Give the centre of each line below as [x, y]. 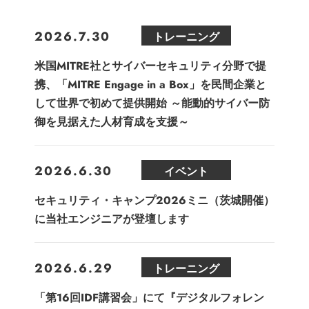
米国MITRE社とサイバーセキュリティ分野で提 [150, 66]
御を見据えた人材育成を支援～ [112, 121]
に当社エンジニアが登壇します [112, 219]
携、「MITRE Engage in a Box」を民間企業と [150, 84]
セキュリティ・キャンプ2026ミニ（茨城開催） [154, 200]
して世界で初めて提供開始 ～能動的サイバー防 [152, 103]
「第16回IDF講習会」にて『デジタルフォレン [149, 297]
